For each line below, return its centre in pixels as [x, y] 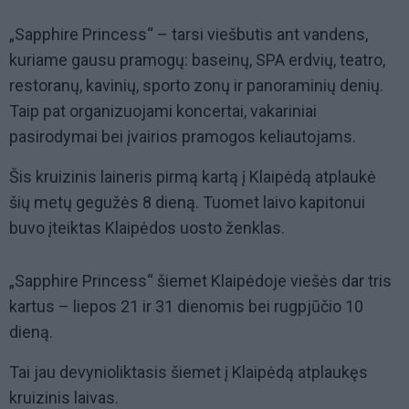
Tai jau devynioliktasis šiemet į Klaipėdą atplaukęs [189, 372]
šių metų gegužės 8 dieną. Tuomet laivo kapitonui [187, 203]
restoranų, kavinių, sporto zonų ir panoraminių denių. [196, 86]
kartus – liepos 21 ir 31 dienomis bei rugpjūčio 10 [186, 307]
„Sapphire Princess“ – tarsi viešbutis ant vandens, [189, 35]
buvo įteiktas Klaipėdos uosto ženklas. [147, 228]
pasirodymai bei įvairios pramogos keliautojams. [183, 137]
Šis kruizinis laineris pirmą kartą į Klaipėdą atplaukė [193, 177]
